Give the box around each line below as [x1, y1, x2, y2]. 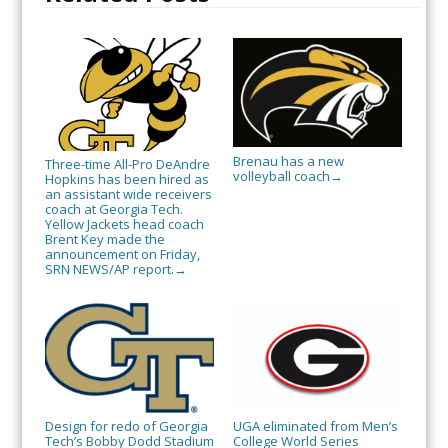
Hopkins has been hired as [44, 170, 209, 189]
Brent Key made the [44, 230, 165, 249]
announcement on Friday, [44, 245, 200, 264]
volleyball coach [232, 166, 330, 185]
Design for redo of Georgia [44, 416, 208, 435]
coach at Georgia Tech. [44, 200, 183, 219]
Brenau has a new [232, 151, 344, 170]
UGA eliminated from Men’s [232, 416, 398, 435]
